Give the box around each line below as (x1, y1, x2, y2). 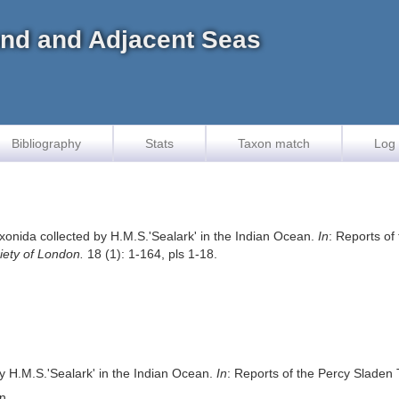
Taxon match (238, 136, 310, 151)
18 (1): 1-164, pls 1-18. (84, 247, 218, 261)
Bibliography (12, 136, 81, 151)
